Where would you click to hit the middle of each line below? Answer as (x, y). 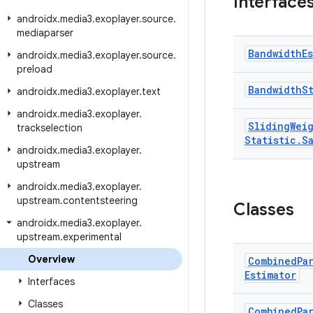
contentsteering (100, 201)
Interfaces (51, 282)
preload (35, 69)
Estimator (270, 275)
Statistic (270, 140)
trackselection (50, 128)
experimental (92, 237)
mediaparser (45, 33)
